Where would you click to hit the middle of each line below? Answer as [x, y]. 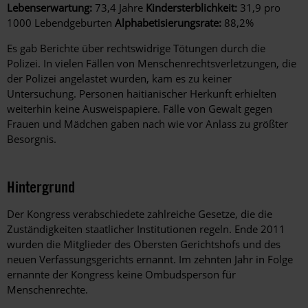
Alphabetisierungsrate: [168, 23]
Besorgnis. [32, 139]
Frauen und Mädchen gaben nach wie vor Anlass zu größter [147, 124]
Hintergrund [41, 187]
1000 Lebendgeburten [61, 23]
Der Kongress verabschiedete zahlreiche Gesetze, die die [140, 214]
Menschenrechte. [47, 290]
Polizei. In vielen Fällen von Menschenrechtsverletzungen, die [152, 64]
